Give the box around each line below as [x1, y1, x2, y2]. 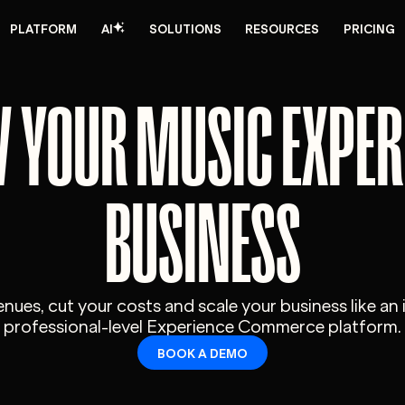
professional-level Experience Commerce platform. [4, 312, 401, 337]
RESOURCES [245, 19, 320, 36]
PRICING [344, 19, 396, 36]
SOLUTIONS [148, 19, 221, 36]
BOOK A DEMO [157, 343, 248, 361]
